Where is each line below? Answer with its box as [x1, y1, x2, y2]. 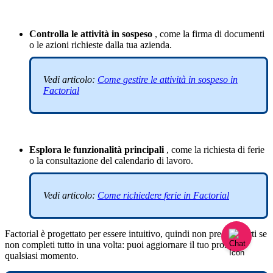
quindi [165, 228, 190, 239]
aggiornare [146, 239, 187, 250]
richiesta [204, 144, 235, 155]
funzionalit [73, 144, 117, 155]
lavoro [166, 155, 191, 166]
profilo [211, 239, 237, 250]
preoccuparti [209, 228, 257, 239]
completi [22, 239, 55, 250]
